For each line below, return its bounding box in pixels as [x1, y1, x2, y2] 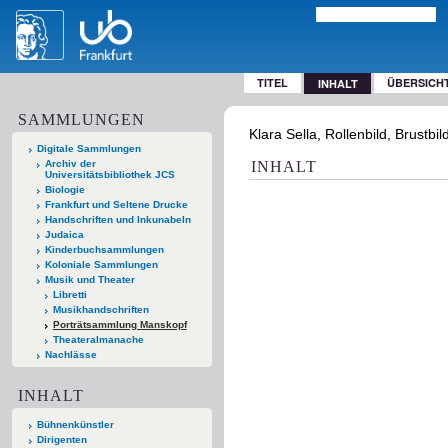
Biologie [44, 183, 85, 195]
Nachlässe [44, 348, 97, 360]
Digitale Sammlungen [37, 142, 141, 154]
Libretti [52, 288, 87, 300]
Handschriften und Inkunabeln [44, 213, 191, 225]
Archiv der [44, 157, 96, 169]
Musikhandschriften [52, 303, 149, 315]
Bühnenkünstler [37, 418, 114, 430]
